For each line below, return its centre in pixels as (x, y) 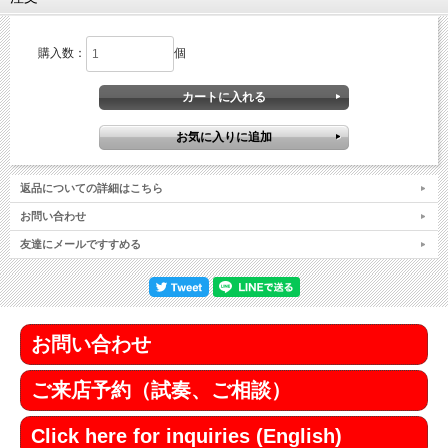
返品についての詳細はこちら (91, 188)
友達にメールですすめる (80, 244)
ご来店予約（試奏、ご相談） (161, 390)
